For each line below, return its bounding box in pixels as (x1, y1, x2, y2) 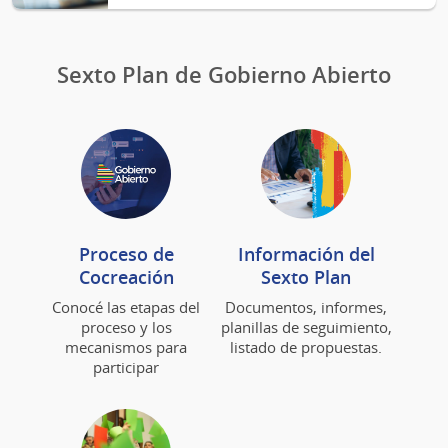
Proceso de (78, 241, 174, 266)
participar (93, 356, 159, 377)
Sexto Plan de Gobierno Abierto (57, 59, 391, 90)
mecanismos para (65, 336, 187, 357)
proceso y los (80, 316, 172, 337)
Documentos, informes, (225, 296, 387, 317)
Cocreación (78, 264, 174, 289)
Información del (237, 241, 375, 266)
